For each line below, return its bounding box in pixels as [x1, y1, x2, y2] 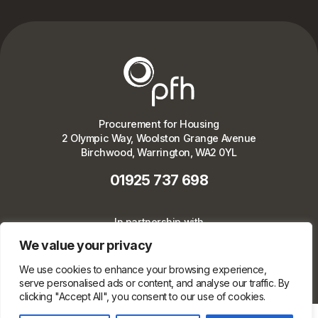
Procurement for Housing [98, 118, 220, 131]
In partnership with [114, 216, 204, 229]
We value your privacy [19, 238, 153, 253]
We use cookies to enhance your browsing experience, [19, 263, 267, 275]
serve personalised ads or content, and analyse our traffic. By [19, 277, 290, 289]
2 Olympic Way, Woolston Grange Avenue [61, 132, 257, 145]
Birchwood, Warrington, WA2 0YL [80, 146, 238, 159]
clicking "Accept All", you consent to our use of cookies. [19, 290, 266, 302]
